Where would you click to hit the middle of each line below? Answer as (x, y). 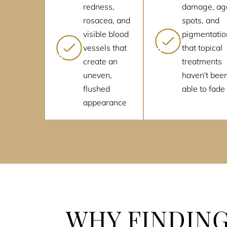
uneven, (98, 75)
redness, (99, 7)
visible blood (106, 34)
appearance (105, 103)
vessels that (105, 48)
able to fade (203, 89)
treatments (202, 62)
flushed (97, 89)
